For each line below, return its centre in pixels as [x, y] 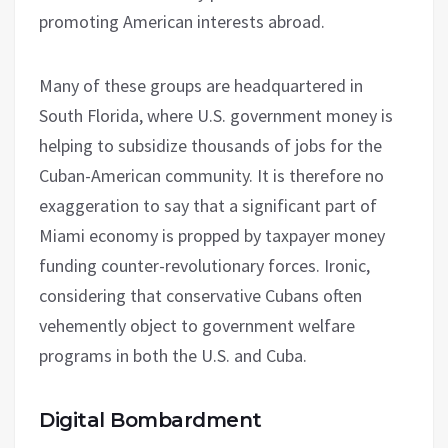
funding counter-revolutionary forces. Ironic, [204, 266]
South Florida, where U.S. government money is [216, 116]
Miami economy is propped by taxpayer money [212, 236]
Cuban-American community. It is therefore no [211, 176]
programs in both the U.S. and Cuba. [173, 356]
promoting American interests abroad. [182, 22]
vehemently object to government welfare [197, 326]
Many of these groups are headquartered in [201, 86]
